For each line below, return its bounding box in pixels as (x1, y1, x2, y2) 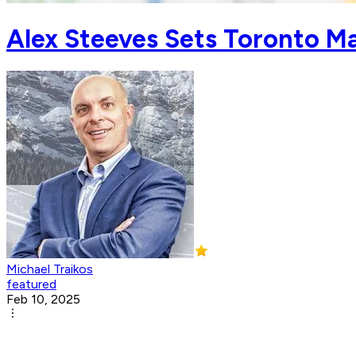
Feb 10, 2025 (6, 292, 80, 308)
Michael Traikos (6, 261, 93, 277)
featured (6, 277, 56, 292)
